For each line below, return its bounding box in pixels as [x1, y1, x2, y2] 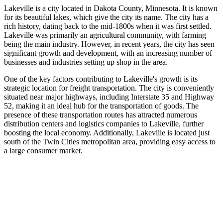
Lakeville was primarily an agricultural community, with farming [4, 30, 206, 39]
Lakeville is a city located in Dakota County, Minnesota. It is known [4, 3, 218, 12]
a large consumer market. [4, 146, 83, 155]
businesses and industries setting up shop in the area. [4, 57, 168, 66]
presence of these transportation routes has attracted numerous [4, 110, 197, 119]
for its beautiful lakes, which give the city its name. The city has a [4, 12, 209, 21]
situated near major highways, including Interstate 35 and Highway [4, 92, 214, 101]
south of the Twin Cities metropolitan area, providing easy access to [4, 137, 216, 146]
